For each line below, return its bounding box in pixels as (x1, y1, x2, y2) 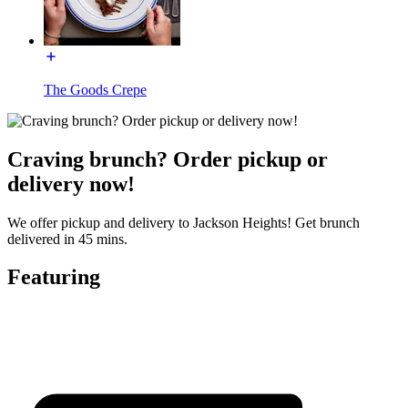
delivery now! (7, 171, 135, 196)
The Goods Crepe (44, 81, 147, 97)
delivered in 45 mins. (7, 230, 127, 247)
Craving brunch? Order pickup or (7, 147, 328, 171)
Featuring (7, 265, 100, 290)
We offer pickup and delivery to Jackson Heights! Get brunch (7, 214, 360, 230)
